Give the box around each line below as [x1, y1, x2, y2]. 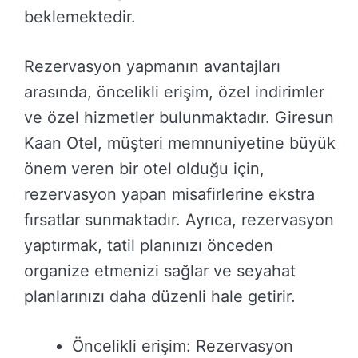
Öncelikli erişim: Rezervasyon [72, 336, 293, 356]
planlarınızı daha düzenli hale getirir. [24, 287, 296, 307]
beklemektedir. [24, 7, 136, 27]
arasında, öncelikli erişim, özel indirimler [24, 82, 324, 102]
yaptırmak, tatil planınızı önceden [24, 236, 273, 256]
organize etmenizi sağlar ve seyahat [24, 261, 296, 281]
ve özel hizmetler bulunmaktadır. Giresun [24, 108, 334, 128]
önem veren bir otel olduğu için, [24, 159, 265, 179]
